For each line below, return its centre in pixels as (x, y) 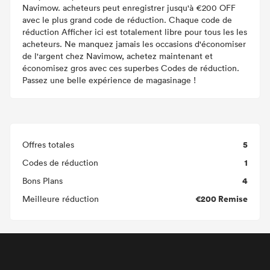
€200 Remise (221, 199)
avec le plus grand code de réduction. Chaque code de (127, 20)
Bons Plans (42, 181)
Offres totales (48, 144)
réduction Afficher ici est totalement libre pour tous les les (135, 32)
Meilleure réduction (61, 199)
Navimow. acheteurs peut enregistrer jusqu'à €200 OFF (129, 8)
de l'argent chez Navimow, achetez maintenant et (118, 56)
